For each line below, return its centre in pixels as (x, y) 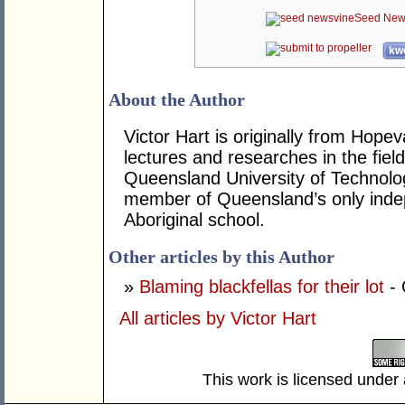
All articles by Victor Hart (218, 319)
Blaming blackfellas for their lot (262, 287)
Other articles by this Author (221, 257)
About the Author (177, 100)
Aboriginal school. (194, 220)
